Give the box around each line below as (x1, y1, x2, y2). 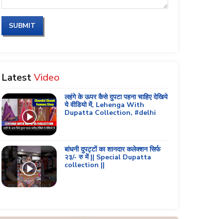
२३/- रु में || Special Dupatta (65, 152, 152, 162)
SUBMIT (8, 21, 36, 31)
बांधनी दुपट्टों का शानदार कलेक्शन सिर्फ (65, 144, 161, 154)
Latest (1, 71, 34, 85)
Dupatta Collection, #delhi (65, 108, 156, 118)
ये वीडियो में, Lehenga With (65, 100, 145, 110)
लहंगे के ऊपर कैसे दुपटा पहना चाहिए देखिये (65, 92, 168, 102)
